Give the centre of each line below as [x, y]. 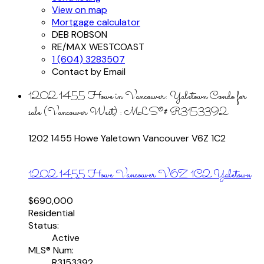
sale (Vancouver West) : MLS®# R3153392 [128, 113]
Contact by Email [89, 72]
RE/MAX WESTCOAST [98, 47]
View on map [80, 10]
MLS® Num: [51, 250]
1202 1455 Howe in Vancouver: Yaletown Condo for [137, 97]
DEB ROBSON [80, 35]
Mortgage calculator [96, 22]
